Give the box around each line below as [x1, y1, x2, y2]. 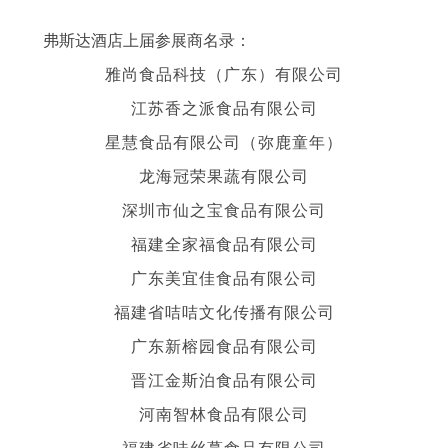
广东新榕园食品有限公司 [130, 333, 318, 357]
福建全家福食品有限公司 [130, 231, 318, 255]
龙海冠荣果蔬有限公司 [139, 163, 309, 187]
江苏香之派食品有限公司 [130, 95, 318, 119]
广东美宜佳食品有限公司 [130, 265, 318, 289]
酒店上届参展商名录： [90, 31, 251, 49]
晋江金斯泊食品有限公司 [130, 367, 318, 391]
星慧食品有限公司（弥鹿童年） [105, 129, 343, 153]
